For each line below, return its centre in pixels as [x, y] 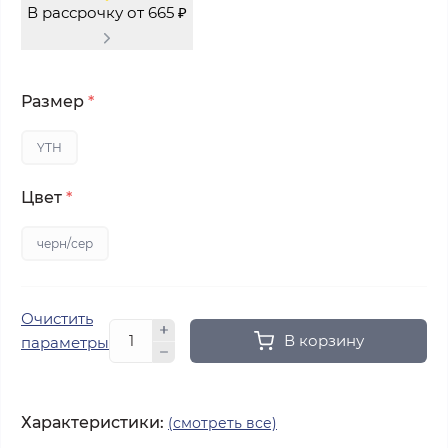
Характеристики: [92, 423]
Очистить [57, 319]
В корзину [323, 341]
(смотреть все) [222, 423]
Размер [54, 102]
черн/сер [65, 244]
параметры [65, 343]
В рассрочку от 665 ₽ [107, 13]
